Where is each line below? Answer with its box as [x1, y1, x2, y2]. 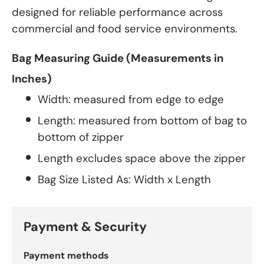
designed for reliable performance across [12, 5, 223, 20]
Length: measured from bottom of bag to [38, 113, 247, 128]
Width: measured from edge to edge [38, 91, 224, 107]
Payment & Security [24, 218, 147, 235]
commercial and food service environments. [12, 21, 237, 37]
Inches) [12, 71, 52, 87]
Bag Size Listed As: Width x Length [38, 171, 211, 187]
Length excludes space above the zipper [38, 150, 246, 166]
